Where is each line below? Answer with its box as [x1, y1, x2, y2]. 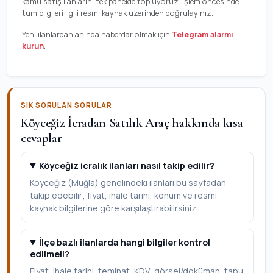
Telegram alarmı [172, 29, 233, 40]
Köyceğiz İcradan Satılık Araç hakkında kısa [21, 115, 243, 130]
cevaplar [21, 130, 62, 146]
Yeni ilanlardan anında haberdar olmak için [22, 29, 172, 40]
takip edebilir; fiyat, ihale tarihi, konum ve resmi [30, 190, 217, 201]
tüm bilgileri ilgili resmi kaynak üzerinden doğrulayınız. [22, 7, 213, 18]
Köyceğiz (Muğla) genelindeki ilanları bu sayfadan [30, 177, 226, 188]
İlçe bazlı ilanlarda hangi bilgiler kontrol [39, 236, 211, 248]
